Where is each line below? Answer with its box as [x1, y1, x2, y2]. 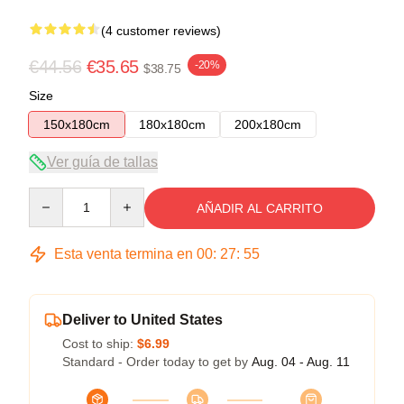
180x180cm [139, 116, 206, 132]
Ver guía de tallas [47, 153, 158, 170]
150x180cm [43, 116, 110, 132]
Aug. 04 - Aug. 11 [252, 353, 350, 369]
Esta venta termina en [50, 245, 197, 262]
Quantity [28, 188, 76, 203]
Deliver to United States [62, 311, 223, 327]
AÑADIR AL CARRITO [197, 200, 323, 216]
